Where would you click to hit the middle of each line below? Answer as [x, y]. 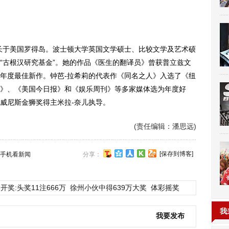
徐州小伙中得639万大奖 [108, 188]
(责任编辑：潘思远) [165, 126]
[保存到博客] [176, 154]
